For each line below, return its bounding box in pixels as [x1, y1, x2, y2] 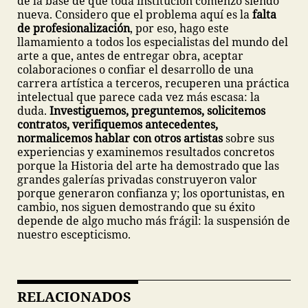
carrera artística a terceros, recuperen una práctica [17, 76, 289, 91]
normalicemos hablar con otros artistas [17, 131, 223, 146]
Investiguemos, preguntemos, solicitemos [49, 103, 265, 118]
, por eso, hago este [130, 21, 229, 36]
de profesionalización [17, 21, 130, 36]
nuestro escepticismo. [17, 227, 131, 242]
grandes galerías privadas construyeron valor [17, 172, 257, 187]
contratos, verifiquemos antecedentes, [17, 117, 218, 132]
